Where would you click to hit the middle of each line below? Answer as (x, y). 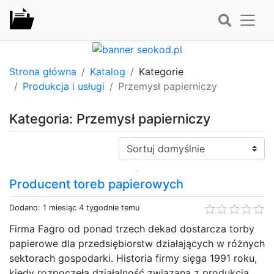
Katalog (108, 71)
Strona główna (43, 71)
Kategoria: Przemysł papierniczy (110, 118)
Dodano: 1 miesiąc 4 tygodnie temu (74, 207)
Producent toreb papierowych (96, 184)
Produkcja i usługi (64, 86)
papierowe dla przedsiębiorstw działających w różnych (137, 243)
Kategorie (161, 71)
